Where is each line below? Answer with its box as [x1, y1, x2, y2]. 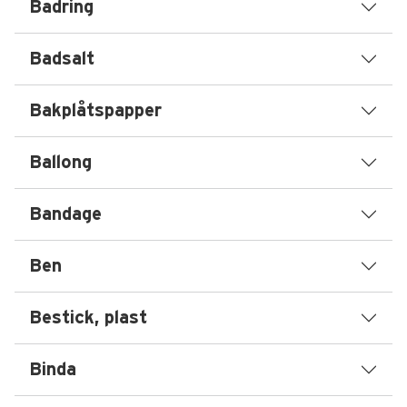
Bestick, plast [29, 309, 147, 327]
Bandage [29, 205, 102, 223]
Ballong [29, 154, 92, 172]
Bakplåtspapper [29, 102, 162, 120]
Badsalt [29, 50, 94, 68]
